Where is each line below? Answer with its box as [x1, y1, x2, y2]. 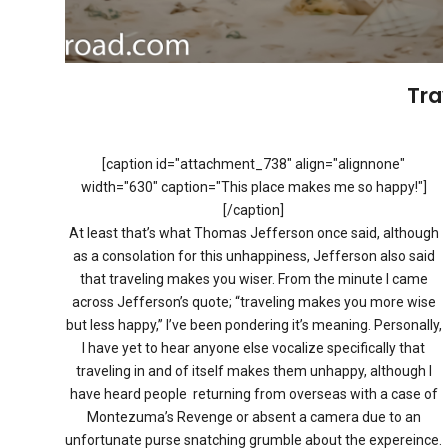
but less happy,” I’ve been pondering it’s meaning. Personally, [65, 316, 442, 333]
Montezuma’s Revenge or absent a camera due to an [86, 408, 421, 425]
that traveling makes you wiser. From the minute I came [79, 270, 428, 287]
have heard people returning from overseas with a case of [69, 385, 438, 402]
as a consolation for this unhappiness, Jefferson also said [72, 247, 435, 264]
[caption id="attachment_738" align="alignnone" [102, 155, 406, 172]
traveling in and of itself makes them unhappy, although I [75, 362, 432, 379]
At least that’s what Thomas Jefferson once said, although [68, 224, 439, 241]
